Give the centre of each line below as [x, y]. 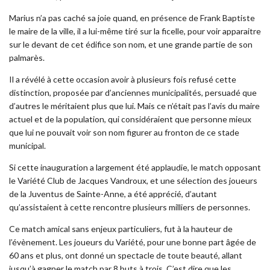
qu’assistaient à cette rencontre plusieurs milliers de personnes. [130, 207]
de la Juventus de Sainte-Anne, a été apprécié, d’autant [113, 193]
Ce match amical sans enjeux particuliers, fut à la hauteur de [121, 228]
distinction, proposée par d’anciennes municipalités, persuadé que [133, 92]
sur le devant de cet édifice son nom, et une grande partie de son [131, 44]
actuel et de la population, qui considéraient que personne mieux [130, 119]
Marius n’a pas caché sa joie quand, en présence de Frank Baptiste [132, 17]
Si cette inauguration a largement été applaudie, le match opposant [135, 167]
